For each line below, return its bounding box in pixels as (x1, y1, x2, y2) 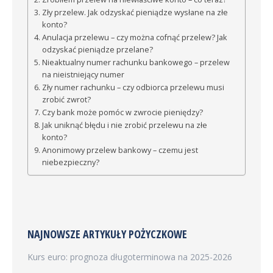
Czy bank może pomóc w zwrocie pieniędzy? (41, 107, 203, 118)
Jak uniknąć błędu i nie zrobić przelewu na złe (41, 120, 207, 130)
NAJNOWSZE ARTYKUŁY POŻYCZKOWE (27, 227, 187, 241)
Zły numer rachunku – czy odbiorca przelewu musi (41, 82, 224, 93)
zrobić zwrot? (41, 94, 91, 105)
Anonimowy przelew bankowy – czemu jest (41, 145, 198, 155)
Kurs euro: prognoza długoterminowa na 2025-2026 (27, 251, 232, 263)
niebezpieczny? (41, 157, 99, 168)
